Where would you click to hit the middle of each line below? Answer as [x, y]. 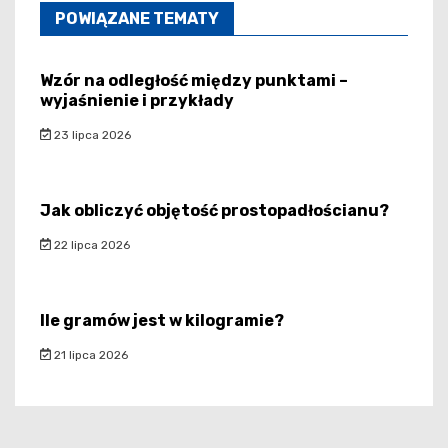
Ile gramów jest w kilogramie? [162, 320]
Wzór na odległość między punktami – [194, 80]
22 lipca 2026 [90, 244]
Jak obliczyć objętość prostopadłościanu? [214, 210]
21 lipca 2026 [89, 354]
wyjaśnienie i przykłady [137, 100]
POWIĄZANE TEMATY [137, 18]
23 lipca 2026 [90, 134]
